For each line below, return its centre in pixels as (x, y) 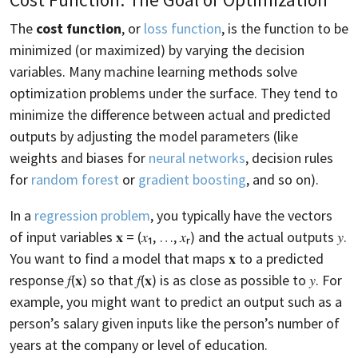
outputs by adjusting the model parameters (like (154, 136)
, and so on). (282, 179)
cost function (79, 28)
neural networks (197, 157)
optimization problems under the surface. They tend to (174, 93)
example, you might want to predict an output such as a (176, 301)
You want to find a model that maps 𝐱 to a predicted (167, 258)
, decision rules (289, 157)
